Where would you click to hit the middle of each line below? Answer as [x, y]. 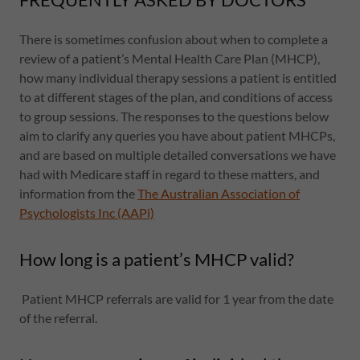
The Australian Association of [219, 193]
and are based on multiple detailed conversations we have [178, 155]
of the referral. [59, 318]
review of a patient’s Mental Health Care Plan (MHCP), [170, 58]
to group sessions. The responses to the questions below [174, 116]
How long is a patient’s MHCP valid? [157, 259]
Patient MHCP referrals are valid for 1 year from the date [176, 299]
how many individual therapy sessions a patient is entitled [178, 78]
